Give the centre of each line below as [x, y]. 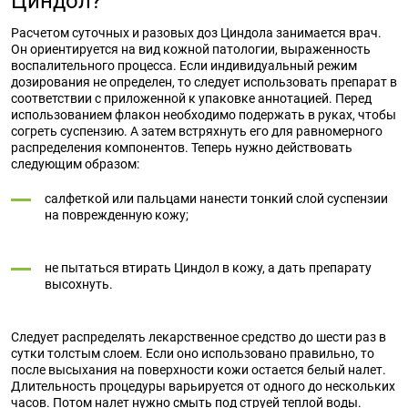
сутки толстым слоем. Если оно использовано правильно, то [193, 353]
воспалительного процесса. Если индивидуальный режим [184, 66]
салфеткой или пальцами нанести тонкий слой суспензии [216, 199]
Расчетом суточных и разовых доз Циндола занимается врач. [196, 33]
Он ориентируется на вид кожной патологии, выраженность [191, 49]
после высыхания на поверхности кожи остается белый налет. [199, 370]
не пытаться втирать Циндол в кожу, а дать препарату [208, 268]
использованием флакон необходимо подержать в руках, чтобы [204, 115]
